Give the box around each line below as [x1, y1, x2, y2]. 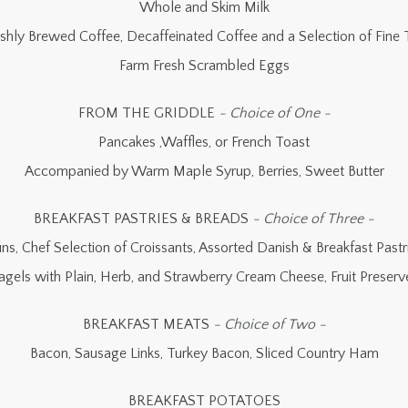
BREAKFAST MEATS [82, 316, 213, 332]
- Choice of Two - [212, 316, 326, 332]
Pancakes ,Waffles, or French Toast [98, 134, 310, 150]
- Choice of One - [218, 105, 331, 121]
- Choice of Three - [252, 210, 374, 227]
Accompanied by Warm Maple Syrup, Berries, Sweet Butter [24, 163, 384, 179]
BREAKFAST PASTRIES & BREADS [34, 210, 252, 227]
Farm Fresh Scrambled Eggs [118, 57, 290, 74]
